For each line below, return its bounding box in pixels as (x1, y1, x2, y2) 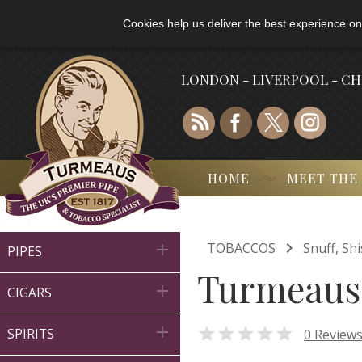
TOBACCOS (207, 239, 276, 257)
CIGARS (7, 284, 52, 301)
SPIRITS (7, 326, 54, 343)
